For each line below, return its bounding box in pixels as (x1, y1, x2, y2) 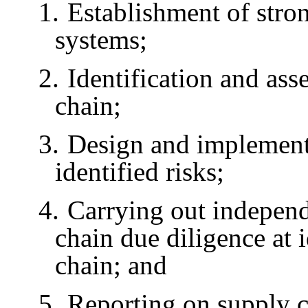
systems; (55, 25, 147, 54)
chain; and (55, 250, 167, 280)
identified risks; (55, 157, 224, 186)
